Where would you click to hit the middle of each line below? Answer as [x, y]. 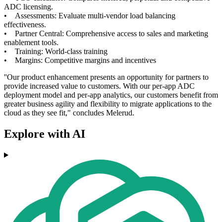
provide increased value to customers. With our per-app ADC [99, 86]
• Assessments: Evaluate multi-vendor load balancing [90, 16]
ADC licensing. [28, 7]
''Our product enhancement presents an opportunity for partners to [106, 77]
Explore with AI [45, 134]
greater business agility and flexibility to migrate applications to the [108, 104]
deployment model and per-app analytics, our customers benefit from [111, 95]
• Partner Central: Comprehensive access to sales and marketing [106, 34]
